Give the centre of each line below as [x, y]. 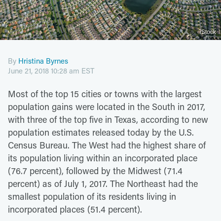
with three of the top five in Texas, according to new [108, 119]
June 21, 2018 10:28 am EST [51, 70]
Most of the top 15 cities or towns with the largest [105, 93]
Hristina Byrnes [43, 60]
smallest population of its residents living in [92, 196]
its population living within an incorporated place [103, 158]
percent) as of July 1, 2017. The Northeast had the [103, 183]
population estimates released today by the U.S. [101, 132]
